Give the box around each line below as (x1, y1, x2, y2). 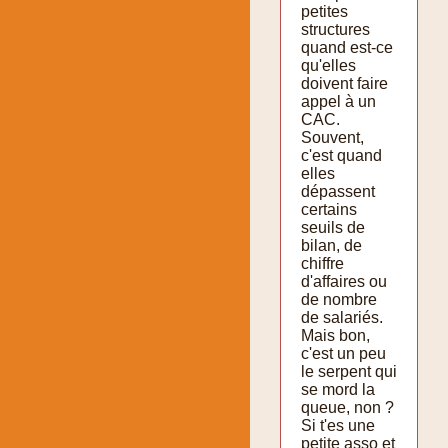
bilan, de (301, 236, 362, 254)
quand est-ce (301, 38, 393, 56)
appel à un (301, 92, 376, 110)
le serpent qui (301, 362, 397, 380)
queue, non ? (301, 398, 394, 416)
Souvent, (301, 128, 364, 146)
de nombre (301, 290, 377, 308)
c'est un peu (301, 344, 386, 362)
